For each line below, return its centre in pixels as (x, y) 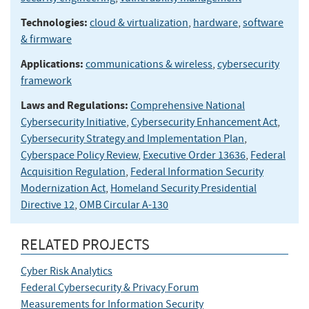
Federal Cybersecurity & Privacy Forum (110, 287)
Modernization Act (63, 188)
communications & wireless (149, 64)
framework (46, 80)
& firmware (46, 39)
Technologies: (54, 22)
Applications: (52, 63)
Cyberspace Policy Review (79, 155)
